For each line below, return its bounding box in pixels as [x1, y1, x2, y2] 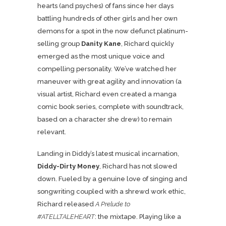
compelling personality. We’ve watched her [37, 65, 177, 73]
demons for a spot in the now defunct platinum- [37, 27, 188, 35]
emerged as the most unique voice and [37, 52, 164, 60]
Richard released [37, 200, 95, 208]
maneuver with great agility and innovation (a [37, 78, 182, 85]
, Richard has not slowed [99, 162, 177, 170]
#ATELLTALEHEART [37, 213, 95, 220]
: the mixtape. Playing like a [95, 213, 181, 220]
